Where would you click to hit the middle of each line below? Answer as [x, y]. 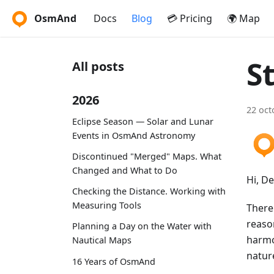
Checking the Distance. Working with [149, 191]
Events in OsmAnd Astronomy [134, 135]
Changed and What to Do [125, 170]
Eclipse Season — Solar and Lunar [143, 121]
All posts [98, 66]
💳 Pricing [190, 18]
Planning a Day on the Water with [142, 226]
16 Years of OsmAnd [114, 261]
